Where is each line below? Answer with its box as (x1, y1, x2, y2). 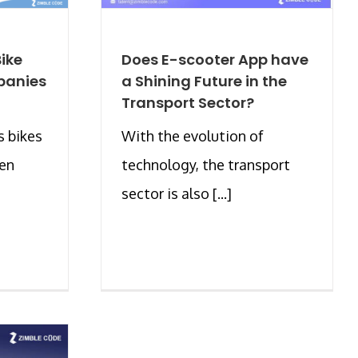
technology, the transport (121, 155, 290, 173)
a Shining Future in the (121, 70, 287, 91)
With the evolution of (121, 126, 264, 145)
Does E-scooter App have (121, 49, 308, 70)
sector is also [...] (121, 184, 232, 202)
